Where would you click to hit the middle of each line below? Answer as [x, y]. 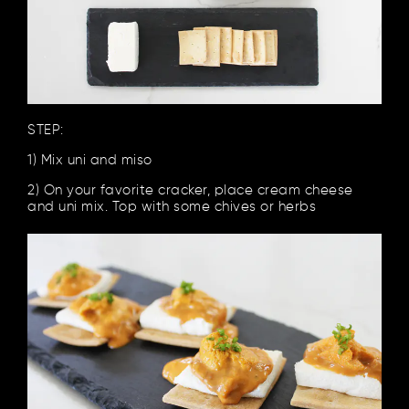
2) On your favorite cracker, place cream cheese [190, 190]
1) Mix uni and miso [90, 160]
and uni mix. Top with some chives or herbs [172, 206]
